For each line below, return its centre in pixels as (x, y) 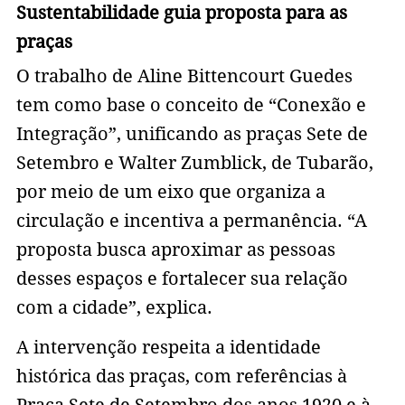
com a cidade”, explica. (114, 308)
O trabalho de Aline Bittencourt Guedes (184, 76)
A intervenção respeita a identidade (168, 348)
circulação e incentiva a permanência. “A (191, 221)
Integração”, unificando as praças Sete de (192, 134)
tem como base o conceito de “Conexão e (191, 105)
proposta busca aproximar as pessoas (175, 250)
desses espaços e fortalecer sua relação (182, 279)
